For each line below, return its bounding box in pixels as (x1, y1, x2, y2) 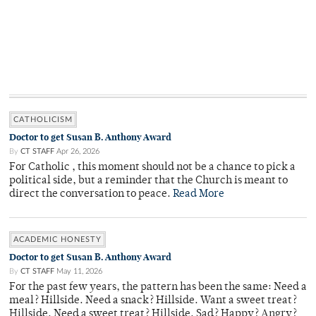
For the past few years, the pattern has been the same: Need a (9, 282, 307, 293)
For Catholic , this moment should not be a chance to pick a (9, 162, 296, 174)
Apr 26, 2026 (56, 147, 99, 156)
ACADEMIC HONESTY (13, 236, 102, 244)
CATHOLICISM (13, 116, 73, 124)
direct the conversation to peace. (9, 189, 173, 200)
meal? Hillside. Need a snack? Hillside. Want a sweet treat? (9, 296, 297, 307)
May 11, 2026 (56, 267, 102, 276)
